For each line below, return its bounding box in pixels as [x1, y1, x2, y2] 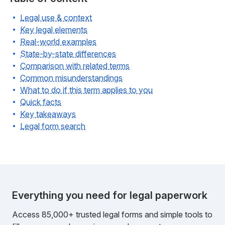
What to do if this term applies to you [20, 85, 153, 95]
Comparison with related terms [20, 61, 130, 71]
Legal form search [20, 121, 85, 131]
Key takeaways [20, 109, 76, 119]
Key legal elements [20, 25, 87, 35]
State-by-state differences [20, 49, 116, 59]
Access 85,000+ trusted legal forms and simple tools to [12, 209, 212, 219]
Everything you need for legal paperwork [12, 189, 207, 201]
